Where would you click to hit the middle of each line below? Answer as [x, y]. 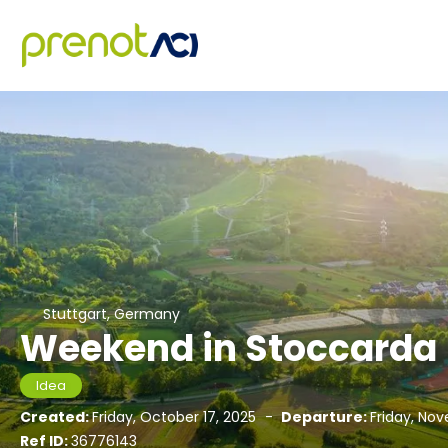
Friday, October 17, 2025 [176, 417]
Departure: [324, 417]
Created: [56, 417]
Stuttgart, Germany [111, 314]
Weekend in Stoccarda [228, 348]
